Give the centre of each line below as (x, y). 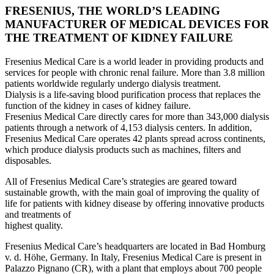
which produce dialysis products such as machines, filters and (123, 150)
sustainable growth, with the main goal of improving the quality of (132, 193)
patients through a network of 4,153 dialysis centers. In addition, (128, 128)
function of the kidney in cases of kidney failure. (98, 106)
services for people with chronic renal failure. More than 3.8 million (135, 73)
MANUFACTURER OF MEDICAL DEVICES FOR (137, 24)
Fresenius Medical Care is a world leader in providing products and (134, 62)
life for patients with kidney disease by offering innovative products (135, 204)
